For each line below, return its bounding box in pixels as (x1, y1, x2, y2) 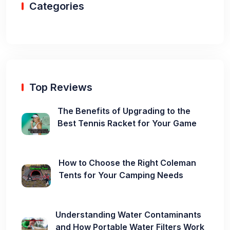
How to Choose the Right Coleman (58, 157, 196, 168)
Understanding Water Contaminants (55, 209, 202, 220)
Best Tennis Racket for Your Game (57, 118, 197, 128)
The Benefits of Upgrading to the (57, 105, 191, 116)
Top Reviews (29, 81, 92, 93)
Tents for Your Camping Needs (58, 169, 183, 180)
